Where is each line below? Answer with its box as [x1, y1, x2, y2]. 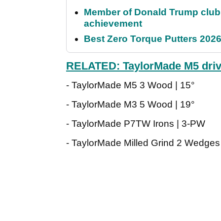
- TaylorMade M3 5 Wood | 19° [66, 99, 195, 110]
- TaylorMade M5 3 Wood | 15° [66, 80, 195, 91]
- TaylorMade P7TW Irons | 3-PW [66, 118, 208, 129]
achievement [84, 18, 142, 29]
